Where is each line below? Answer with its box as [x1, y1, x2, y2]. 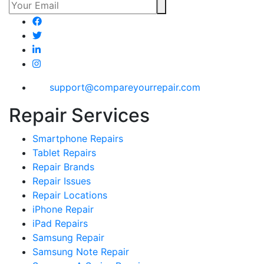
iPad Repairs [32, 217, 88, 230]
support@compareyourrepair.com [49, 81, 200, 93]
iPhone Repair [32, 203, 94, 216]
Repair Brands [32, 161, 94, 173]
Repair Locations [32, 189, 107, 202]
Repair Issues [32, 175, 91, 187]
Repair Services [9, 104, 150, 127]
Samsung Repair [32, 232, 104, 244]
